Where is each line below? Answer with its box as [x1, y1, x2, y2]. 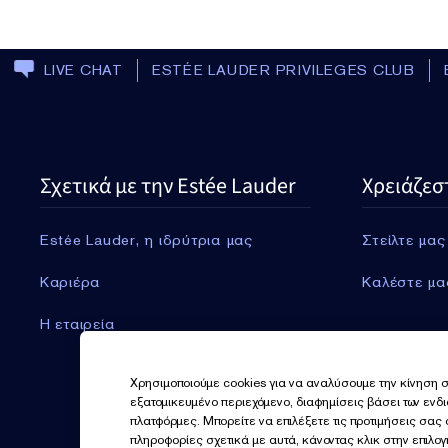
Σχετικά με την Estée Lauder [39, 170, 296, 203]
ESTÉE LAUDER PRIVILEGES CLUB [151, 60, 415, 81]
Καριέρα [39, 272, 101, 293]
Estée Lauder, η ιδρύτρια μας [39, 230, 253, 251]
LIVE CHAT [44, 60, 123, 81]
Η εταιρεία [39, 314, 115, 335]
